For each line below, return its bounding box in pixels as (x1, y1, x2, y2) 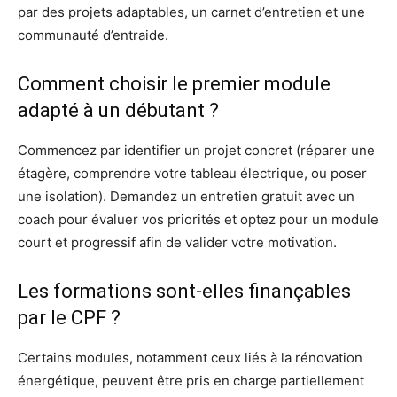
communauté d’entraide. (18, 26, 168, 43)
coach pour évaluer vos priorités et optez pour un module (18, 210, 378, 228)
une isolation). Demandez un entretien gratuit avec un (18, 187, 354, 205)
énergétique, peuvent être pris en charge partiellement (18, 371, 364, 389)
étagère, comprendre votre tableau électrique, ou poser (18, 164, 367, 182)
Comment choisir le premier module (18, 72, 331, 95)
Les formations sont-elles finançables (18, 279, 351, 302)
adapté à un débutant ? (18, 98, 219, 121)
